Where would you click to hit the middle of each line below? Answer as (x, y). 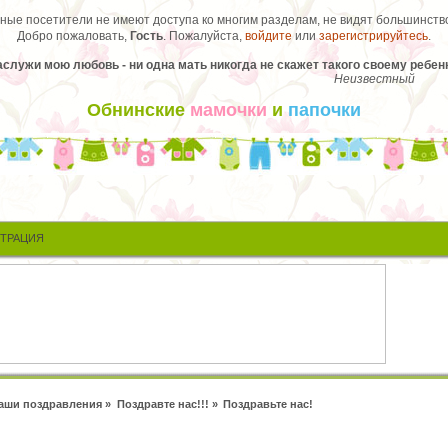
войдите (268, 36)
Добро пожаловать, (73, 36)
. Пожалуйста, (204, 36)
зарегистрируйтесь (373, 36)
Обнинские (138, 110)
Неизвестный (374, 79)
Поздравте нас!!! (162, 403)
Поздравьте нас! (267, 403)
